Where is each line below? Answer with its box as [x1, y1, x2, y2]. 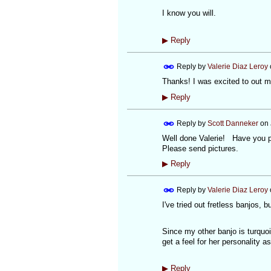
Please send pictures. [162, 143, 238, 153]
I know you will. [162, 8, 216, 18]
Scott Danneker [207, 119, 258, 128]
